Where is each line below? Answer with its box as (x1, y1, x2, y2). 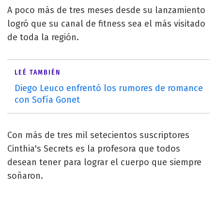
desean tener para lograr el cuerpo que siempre (7, 156, 201, 168)
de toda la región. (7, 31, 79, 43)
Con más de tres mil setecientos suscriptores (7, 129, 189, 140)
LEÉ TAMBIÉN (15, 68, 61, 77)
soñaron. (7, 170, 43, 181)
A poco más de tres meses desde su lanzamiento (7, 4, 205, 15)
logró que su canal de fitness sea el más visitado (7, 18, 205, 29)
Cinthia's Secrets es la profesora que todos (7, 143, 180, 154)
